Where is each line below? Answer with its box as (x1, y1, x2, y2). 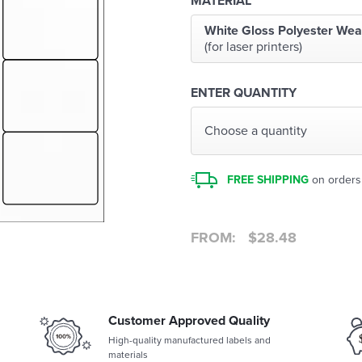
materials (108, 349, 148, 360)
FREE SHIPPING (227, 173, 309, 187)
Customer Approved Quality (108, 313, 270, 329)
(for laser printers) (204, 39, 302, 55)
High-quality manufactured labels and (108, 335, 271, 346)
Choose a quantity (204, 123, 307, 139)
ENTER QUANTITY (191, 85, 297, 101)
